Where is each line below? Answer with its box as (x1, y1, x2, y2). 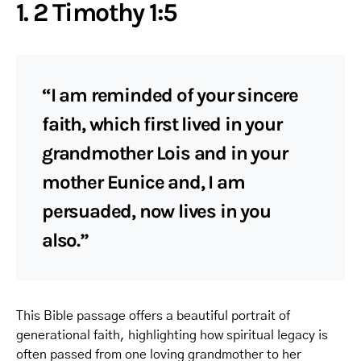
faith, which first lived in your (42, 112, 282, 135)
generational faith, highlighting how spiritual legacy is (16, 328, 328, 342)
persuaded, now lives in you (42, 199, 271, 222)
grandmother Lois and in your (42, 141, 288, 164)
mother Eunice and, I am (42, 170, 245, 193)
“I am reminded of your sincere (42, 83, 298, 106)
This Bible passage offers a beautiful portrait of (16, 309, 290, 322)
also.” (42, 228, 89, 251)
